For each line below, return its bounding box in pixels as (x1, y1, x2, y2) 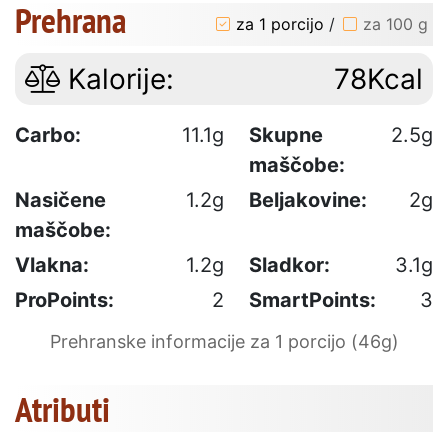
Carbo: (15, 122, 81, 147)
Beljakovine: (249, 187, 367, 212)
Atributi (15, 385, 110, 432)
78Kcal (334, 61, 423, 96)
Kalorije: (60, 61, 174, 96)
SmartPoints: (249, 287, 376, 312)
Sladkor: (249, 252, 330, 277)
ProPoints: (15, 287, 114, 312)
